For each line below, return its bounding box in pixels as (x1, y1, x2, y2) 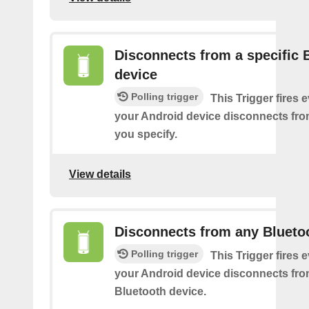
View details (69, 168, 131, 180)
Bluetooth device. (114, 286, 206, 297)
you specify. (114, 128, 177, 140)
